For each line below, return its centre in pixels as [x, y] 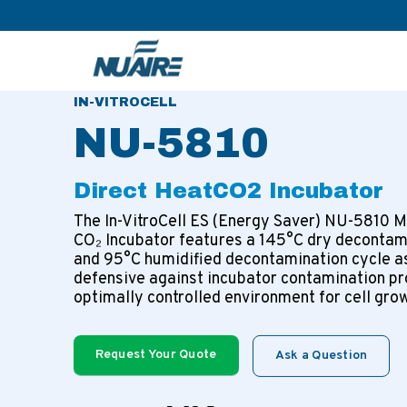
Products [163, 27]
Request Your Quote [156, 355]
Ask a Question [321, 356]
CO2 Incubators [251, 27]
